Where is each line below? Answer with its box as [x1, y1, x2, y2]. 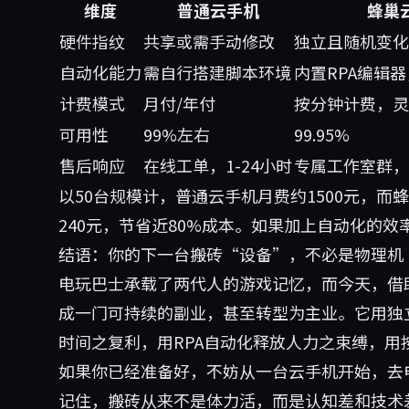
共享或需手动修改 [143, 29, 275, 53]
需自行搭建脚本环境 [143, 60, 291, 84]
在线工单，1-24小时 [143, 153, 292, 177]
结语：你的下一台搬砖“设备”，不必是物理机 [58, 242, 404, 266]
